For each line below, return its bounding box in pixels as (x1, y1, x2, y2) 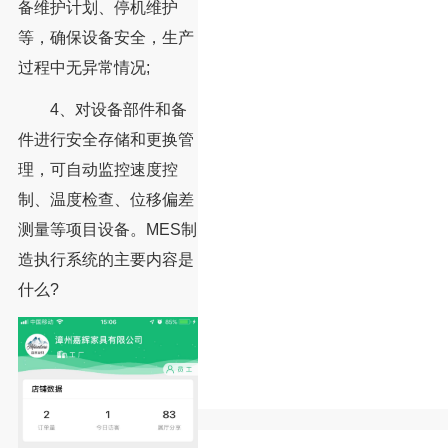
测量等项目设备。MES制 (17, 221, 197, 239)
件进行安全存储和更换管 (17, 131, 194, 149)
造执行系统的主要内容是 (17, 251, 194, 269)
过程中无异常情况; (17, 59, 150, 77)
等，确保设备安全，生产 (17, 29, 194, 47)
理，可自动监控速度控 (17, 161, 178, 179)
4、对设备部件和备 (17, 101, 187, 119)
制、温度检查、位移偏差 (17, 191, 194, 209)
